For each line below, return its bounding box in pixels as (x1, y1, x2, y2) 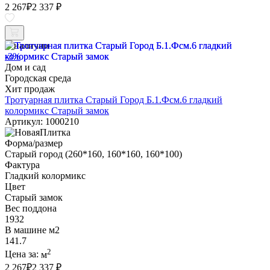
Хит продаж (5, 84, 55, 95)
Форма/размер (5, 138, 63, 149)
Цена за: (5, 249, 41, 260)
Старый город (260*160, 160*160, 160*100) (5, 149, 182, 160)
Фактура (5, 160, 40, 171)
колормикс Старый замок (5, 105, 109, 116)
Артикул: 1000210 (5, 116, 79, 127)
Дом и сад (5, 62, 46, 73)
